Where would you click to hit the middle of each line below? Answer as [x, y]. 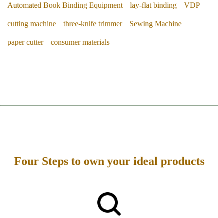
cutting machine [32, 24]
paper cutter [25, 42]
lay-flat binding [153, 5]
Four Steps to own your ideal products [109, 161]
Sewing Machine [155, 24]
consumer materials [80, 42]
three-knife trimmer [93, 24]
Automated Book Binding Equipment [65, 5]
